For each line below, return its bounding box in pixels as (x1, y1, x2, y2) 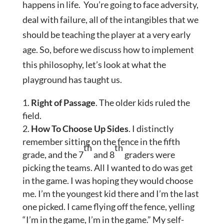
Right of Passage (30, 97, 95, 108)
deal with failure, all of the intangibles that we (22, 14, 198, 25)
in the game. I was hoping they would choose (22, 175, 193, 186)
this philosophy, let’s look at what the (22, 59, 166, 70)
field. (22, 110, 41, 121)
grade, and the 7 (22, 149, 83, 160)
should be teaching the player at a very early (22, 29, 190, 40)
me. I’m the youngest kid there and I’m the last (22, 188, 199, 199)
